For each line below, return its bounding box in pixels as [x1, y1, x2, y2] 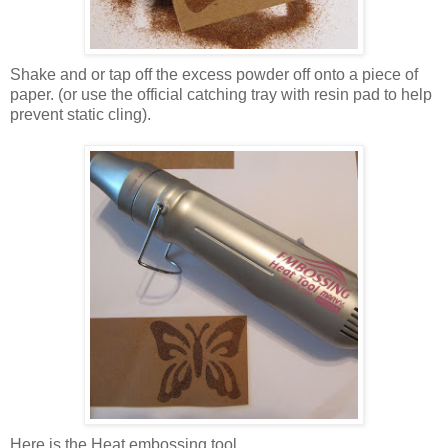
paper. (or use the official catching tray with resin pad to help [10, 86, 432, 104]
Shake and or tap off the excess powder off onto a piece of [10, 66, 418, 84]
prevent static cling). [10, 106, 151, 124]
